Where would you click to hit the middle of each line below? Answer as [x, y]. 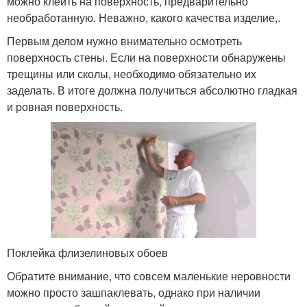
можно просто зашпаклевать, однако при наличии [134, 292]
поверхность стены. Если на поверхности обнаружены [146, 57]
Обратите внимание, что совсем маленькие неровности [149, 275]
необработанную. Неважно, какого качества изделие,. [144, 17]
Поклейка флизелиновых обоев [87, 252]
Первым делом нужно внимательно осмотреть [124, 40]
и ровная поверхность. [65, 106]
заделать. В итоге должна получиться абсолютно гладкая [152, 90]
